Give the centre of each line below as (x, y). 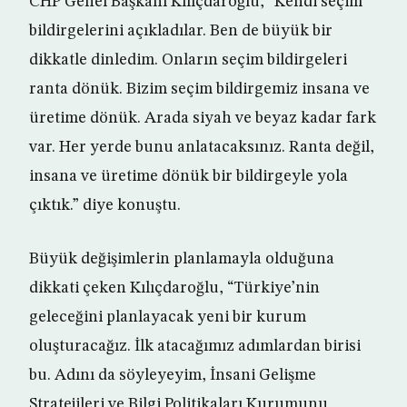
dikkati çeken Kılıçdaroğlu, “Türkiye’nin (174, 288)
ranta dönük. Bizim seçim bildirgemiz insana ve (199, 89)
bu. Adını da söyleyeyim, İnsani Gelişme (173, 375)
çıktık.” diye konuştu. (105, 205)
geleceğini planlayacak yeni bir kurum (168, 317)
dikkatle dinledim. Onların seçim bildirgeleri (188, 60)
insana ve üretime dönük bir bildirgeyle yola (189, 176)
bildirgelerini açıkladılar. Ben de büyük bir (181, 31)
